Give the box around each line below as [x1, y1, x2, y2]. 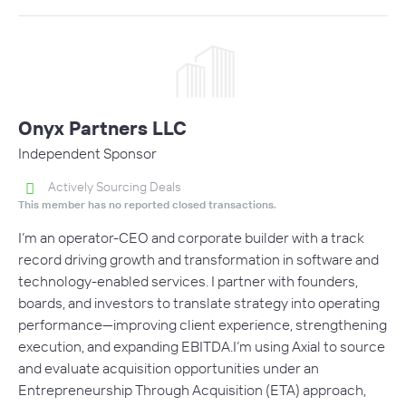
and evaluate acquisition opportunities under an [18, 359, 319, 378]
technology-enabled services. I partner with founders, [18, 272, 358, 291]
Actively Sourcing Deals [48, 178, 181, 195]
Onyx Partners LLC [18, 115, 187, 140]
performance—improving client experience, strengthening [18, 315, 387, 334]
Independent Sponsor [18, 143, 157, 162]
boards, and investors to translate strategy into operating [18, 294, 380, 313]
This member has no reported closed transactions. [18, 198, 276, 212]
